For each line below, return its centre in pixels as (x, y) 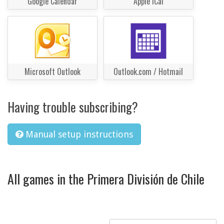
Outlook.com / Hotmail (148, 72)
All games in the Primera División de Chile (106, 178)
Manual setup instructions (79, 134)
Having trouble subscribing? (73, 107)
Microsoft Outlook (52, 72)
